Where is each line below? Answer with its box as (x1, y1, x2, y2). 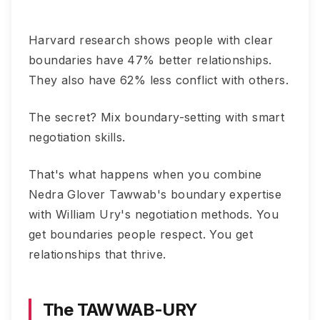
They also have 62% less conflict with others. (29, 73, 289, 87)
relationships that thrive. (29, 247, 166, 261)
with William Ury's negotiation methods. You (29, 207, 279, 221)
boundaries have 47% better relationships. (29, 53, 272, 67)
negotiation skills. (29, 130, 126, 144)
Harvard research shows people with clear (29, 33, 273, 47)
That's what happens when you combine (29, 167, 262, 181)
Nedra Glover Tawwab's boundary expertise (29, 187, 281, 201)
